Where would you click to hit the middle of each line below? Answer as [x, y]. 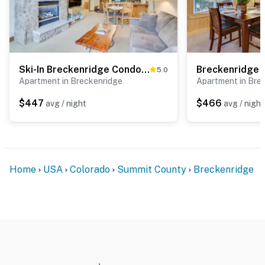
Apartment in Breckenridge [71, 81]
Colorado [90, 169]
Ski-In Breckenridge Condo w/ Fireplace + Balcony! [146, 69]
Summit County [152, 169]
